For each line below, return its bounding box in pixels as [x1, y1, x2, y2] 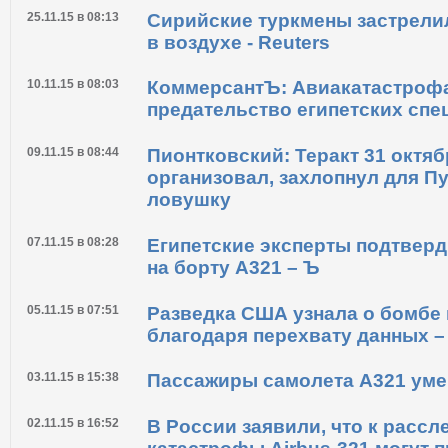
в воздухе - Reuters [147, 31, 330, 53]
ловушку [147, 189, 231, 211]
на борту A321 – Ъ [147, 256, 320, 278]
